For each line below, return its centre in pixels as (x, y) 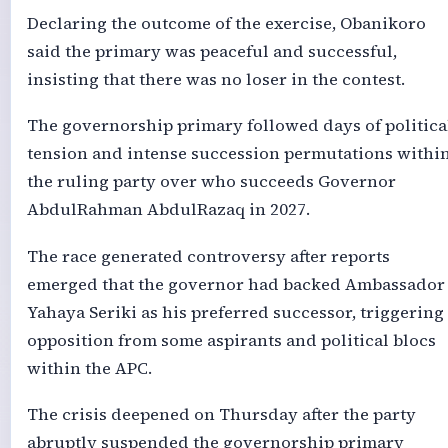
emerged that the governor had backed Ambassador (235, 284)
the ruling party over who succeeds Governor (211, 182)
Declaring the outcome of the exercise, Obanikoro (226, 23)
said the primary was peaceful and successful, (211, 51)
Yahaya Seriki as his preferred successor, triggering (235, 312)
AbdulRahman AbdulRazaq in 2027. (168, 210)
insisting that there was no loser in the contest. (215, 79)
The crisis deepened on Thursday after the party (221, 415)
